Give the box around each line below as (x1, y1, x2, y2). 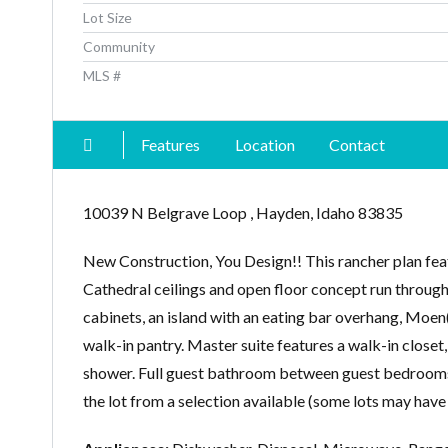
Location (234, 135, 295, 155)
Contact (329, 135, 386, 155)
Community (83, 38, 155, 56)
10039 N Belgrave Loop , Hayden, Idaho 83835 (83, 203, 403, 223)
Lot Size (83, 9, 132, 27)
